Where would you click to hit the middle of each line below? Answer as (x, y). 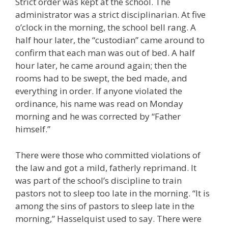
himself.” (33, 129)
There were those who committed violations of (108, 155)
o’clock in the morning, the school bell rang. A (106, 27)
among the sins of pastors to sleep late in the (105, 206)
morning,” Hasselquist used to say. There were (108, 218)
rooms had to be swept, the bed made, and (101, 78)
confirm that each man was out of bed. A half (105, 53)
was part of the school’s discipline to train (98, 180)
